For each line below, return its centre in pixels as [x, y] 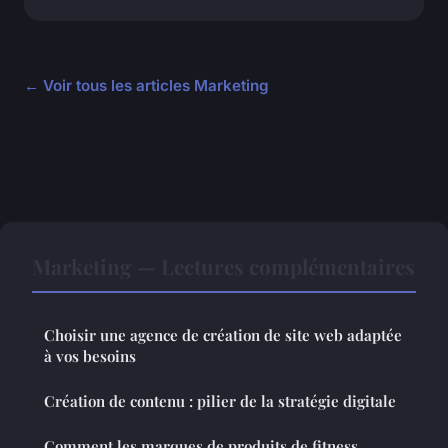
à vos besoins [90, 356]
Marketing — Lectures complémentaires [223, 266]
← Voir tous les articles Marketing [146, 86]
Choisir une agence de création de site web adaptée [223, 335]
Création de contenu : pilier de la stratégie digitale [220, 401]
